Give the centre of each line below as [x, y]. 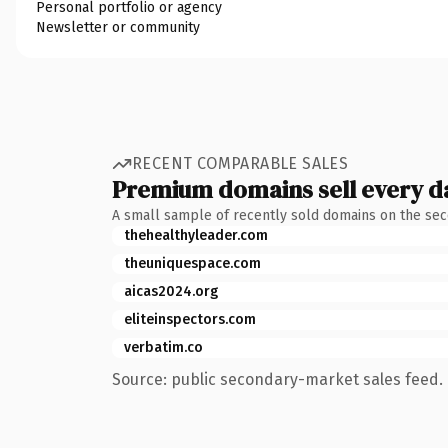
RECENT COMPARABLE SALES [240, 163]
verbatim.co [163, 347]
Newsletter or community [118, 27]
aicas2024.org [171, 291]
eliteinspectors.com [190, 319]
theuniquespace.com [192, 263]
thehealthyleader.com [196, 235]
